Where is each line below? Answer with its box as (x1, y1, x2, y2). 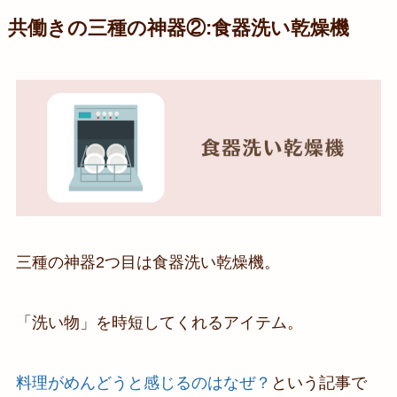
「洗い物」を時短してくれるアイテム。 (15, 313, 303, 331)
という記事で (270, 373, 367, 392)
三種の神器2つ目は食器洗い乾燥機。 (15, 253, 280, 272)
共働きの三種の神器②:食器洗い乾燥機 (7, 17, 349, 39)
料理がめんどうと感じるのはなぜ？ (15, 373, 271, 392)
